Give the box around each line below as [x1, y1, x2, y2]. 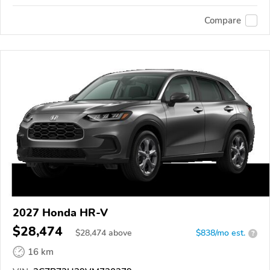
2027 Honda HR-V [13, 206, 108, 221]
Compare [204, 14, 241, 27]
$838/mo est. [196, 227, 245, 239]
